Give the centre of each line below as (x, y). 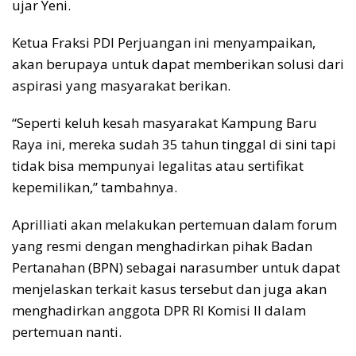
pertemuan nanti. (67, 332)
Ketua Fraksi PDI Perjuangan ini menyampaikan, (164, 43)
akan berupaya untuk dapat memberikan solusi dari (178, 64)
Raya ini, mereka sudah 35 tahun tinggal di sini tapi (174, 145)
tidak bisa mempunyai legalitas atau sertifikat (158, 166)
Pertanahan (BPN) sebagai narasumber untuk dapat (176, 268)
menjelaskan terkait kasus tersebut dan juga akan (169, 289)
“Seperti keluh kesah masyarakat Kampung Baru (164, 123)
